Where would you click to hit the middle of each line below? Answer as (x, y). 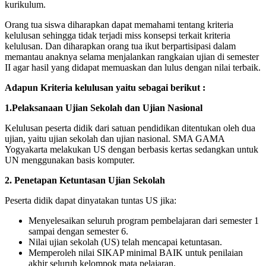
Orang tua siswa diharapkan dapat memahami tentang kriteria (119, 24)
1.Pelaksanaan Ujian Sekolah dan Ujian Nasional (104, 107)
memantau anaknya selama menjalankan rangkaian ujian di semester (132, 56)
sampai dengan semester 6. (78, 231)
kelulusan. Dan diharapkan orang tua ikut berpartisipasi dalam (120, 46)
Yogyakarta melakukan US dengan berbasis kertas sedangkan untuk (132, 149)
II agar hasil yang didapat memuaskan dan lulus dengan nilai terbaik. (133, 67)
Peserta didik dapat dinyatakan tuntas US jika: (91, 200)
